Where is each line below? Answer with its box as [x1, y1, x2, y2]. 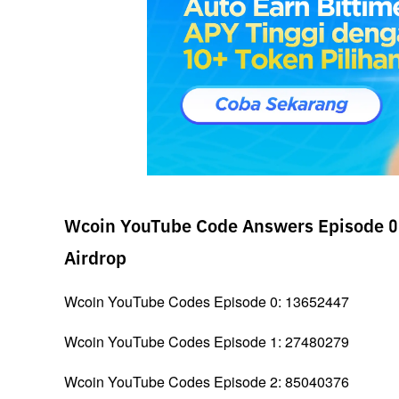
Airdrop [64, 250, 126, 269]
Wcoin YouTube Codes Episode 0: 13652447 [64, 291, 349, 313]
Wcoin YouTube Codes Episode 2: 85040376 [64, 371, 349, 393]
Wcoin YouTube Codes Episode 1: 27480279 [64, 331, 349, 353]
